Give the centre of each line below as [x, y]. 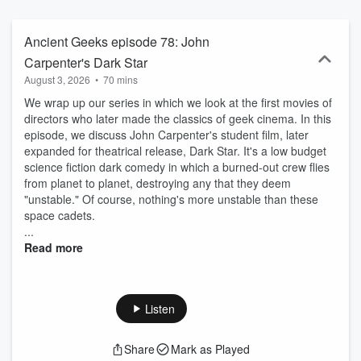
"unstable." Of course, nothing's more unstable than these [171, 199]
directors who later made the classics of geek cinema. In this [178, 118]
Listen [160, 309]
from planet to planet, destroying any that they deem [158, 183]
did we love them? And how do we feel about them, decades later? [180, 19]
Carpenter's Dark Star [86, 62]
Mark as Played [210, 349]
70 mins [120, 79]
